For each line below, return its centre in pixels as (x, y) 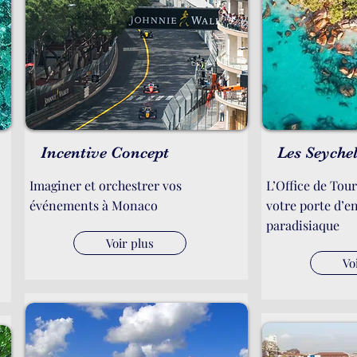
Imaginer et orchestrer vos (106, 185)
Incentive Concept (105, 153)
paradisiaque (303, 225)
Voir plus (130, 243)
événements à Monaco (94, 205)
